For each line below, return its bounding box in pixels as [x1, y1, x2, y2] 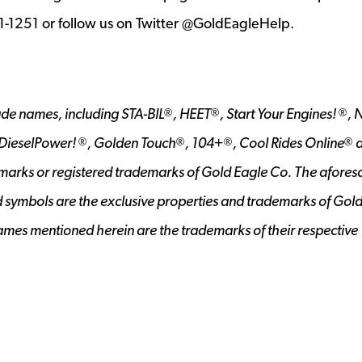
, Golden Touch [87, 134, 176, 151]
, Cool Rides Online [233, 134, 344, 151]
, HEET [173, 105, 211, 122]
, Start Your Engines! [220, 105, 336, 122]
